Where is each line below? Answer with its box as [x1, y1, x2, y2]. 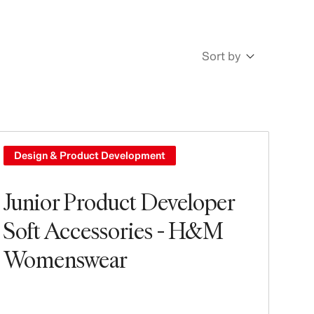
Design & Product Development [13, 149, 165, 161]
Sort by [202, 48, 241, 63]
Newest [180, 88, 221, 102]
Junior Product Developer [3, 186, 235, 217]
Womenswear [3, 244, 128, 274]
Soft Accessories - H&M [3, 215, 223, 245]
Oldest [183, 119, 219, 133]
